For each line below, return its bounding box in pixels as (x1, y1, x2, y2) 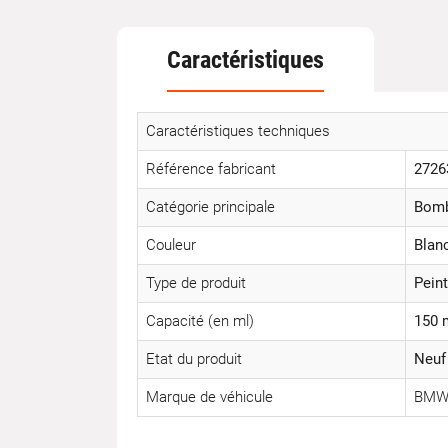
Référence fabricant (146, 160, 276, 178)
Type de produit (146, 274, 246, 292)
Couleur (146, 236, 196, 254)
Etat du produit (146, 350, 242, 368)
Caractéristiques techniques (146, 122, 330, 140)
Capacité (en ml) (146, 312, 254, 330)
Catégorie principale (146, 198, 275, 216)
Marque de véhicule (146, 388, 273, 406)
